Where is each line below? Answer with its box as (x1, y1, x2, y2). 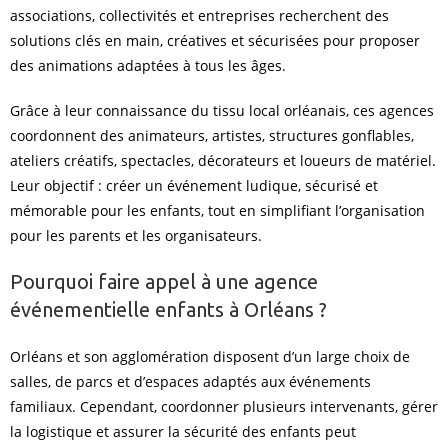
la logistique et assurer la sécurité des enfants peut (10, 422, 356, 441)
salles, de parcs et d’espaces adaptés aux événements (10, 372, 371, 391)
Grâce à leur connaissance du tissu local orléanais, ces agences (10, 101, 434, 120)
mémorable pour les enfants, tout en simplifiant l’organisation (10, 201, 425, 220)
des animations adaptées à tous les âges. (10, 56, 286, 75)
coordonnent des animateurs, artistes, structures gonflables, (10, 126, 414, 145)
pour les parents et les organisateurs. (10, 226, 262, 245)
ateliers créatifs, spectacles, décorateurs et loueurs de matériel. (10, 151, 436, 170)
